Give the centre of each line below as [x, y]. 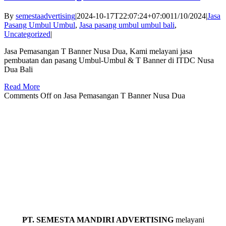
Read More [22, 86]
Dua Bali [18, 69]
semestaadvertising [45, 16]
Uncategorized [27, 34]
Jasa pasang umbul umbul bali [127, 25]
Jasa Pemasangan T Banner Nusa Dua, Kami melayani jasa [98, 51]
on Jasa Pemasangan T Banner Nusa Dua [118, 95]
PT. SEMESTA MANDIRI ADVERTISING [98, 219]
